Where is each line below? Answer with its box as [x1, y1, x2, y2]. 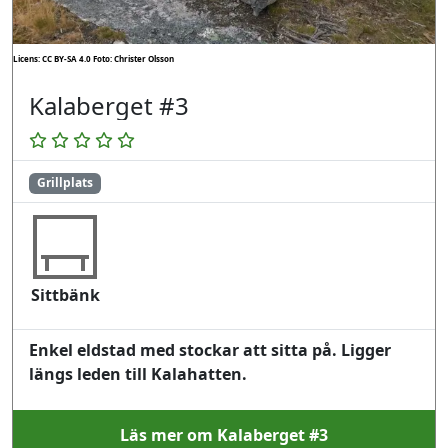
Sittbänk [30, 283, 100, 306]
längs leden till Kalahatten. [29, 362, 247, 385]
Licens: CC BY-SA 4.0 [13, 53, 93, 65]
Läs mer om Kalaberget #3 [120, 423, 328, 446]
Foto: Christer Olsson [93, 53, 174, 65]
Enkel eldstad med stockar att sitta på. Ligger [29, 338, 391, 361]
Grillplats [36, 174, 93, 192]
